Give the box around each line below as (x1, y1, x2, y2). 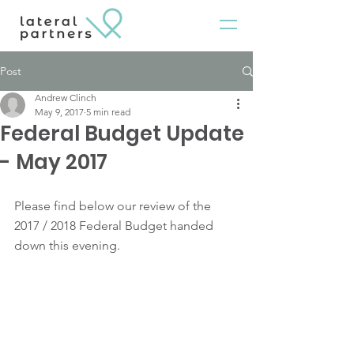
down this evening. (14, 238, 120, 253)
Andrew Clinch (35, 92, 96, 104)
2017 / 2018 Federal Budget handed (14, 218, 217, 233)
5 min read (86, 106, 130, 118)
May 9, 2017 (35, 106, 84, 118)
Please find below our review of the (14, 198, 214, 213)
